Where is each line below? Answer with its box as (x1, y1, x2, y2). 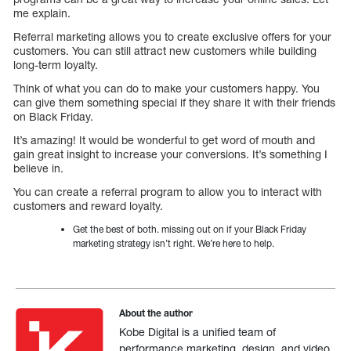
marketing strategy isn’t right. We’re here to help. (73, 237, 274, 249)
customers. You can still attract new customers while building (13, 43, 317, 57)
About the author (119, 306, 194, 319)
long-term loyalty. (13, 57, 98, 71)
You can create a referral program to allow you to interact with (13, 184, 322, 198)
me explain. (13, 5, 71, 20)
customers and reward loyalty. (13, 198, 163, 212)
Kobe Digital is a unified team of (119, 324, 277, 338)
